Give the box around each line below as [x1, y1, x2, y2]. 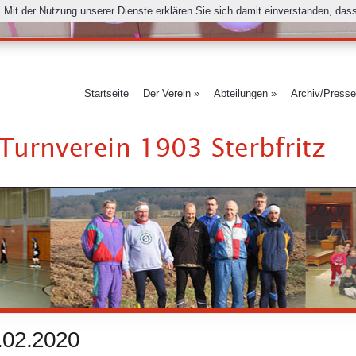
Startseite [84, 87, 129, 99]
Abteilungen [214, 87, 268, 99]
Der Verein [143, 87, 191, 99]
